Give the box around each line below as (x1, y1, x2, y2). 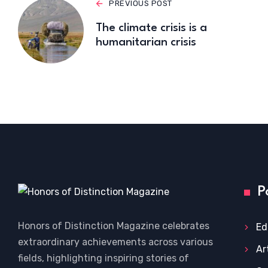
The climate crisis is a (96, 22, 207, 35)
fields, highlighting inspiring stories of (18, 252, 189, 264)
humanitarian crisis (96, 36, 196, 49)
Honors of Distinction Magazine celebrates (18, 220, 209, 232)
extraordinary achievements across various (18, 236, 213, 248)
